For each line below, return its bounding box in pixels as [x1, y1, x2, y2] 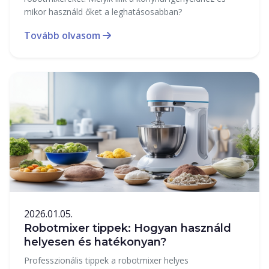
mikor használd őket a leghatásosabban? [24, 5, 182, 17]
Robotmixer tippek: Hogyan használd [24, 221, 231, 235]
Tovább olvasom [24, 28, 103, 42]
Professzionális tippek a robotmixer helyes [24, 254, 189, 266]
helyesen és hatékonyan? [24, 235, 166, 249]
